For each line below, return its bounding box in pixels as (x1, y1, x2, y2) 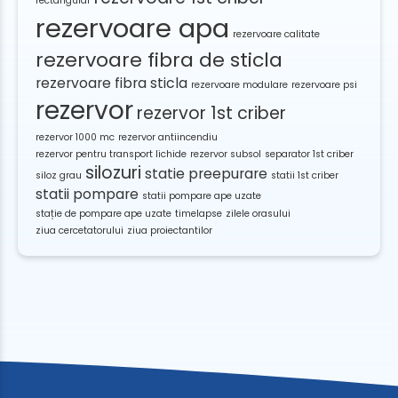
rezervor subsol (190, 147, 261, 161)
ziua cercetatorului (36, 224, 123, 237)
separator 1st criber (265, 147, 354, 161)
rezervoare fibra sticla (36, 73, 187, 93)
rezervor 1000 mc (36, 131, 115, 144)
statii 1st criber (271, 169, 338, 182)
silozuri (85, 161, 141, 185)
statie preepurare (145, 163, 267, 184)
